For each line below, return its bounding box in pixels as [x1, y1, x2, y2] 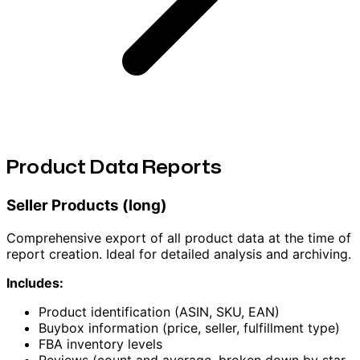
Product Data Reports [6, 152, 222, 180]
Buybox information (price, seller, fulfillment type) [39, 319, 340, 336]
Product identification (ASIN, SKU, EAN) [39, 303, 280, 320]
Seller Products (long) [6, 195, 167, 215]
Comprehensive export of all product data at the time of [6, 229, 351, 246]
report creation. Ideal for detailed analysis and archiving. [6, 245, 351, 262]
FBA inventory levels [39, 335, 162, 352]
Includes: [6, 274, 63, 291]
